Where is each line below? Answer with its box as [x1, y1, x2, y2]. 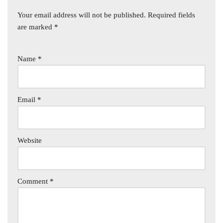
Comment [17, 177, 50, 186]
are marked [17, 23, 54, 31]
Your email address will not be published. [17, 11, 146, 19]
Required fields [148, 11, 195, 19]
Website [17, 136, 42, 145]
